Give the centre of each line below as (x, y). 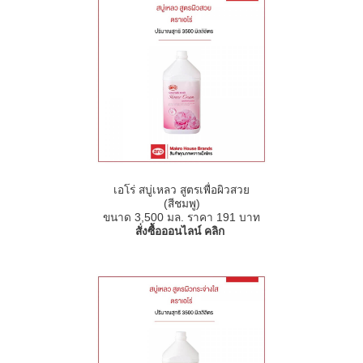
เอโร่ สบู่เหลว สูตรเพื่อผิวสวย (181, 190)
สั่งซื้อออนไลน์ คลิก (181, 232)
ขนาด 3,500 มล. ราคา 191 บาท (181, 218)
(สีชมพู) (181, 204)
